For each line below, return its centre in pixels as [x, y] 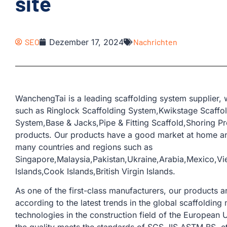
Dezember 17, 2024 [86, 42]
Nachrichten [155, 42]
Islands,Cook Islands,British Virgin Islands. [95, 171]
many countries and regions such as [84, 147]
